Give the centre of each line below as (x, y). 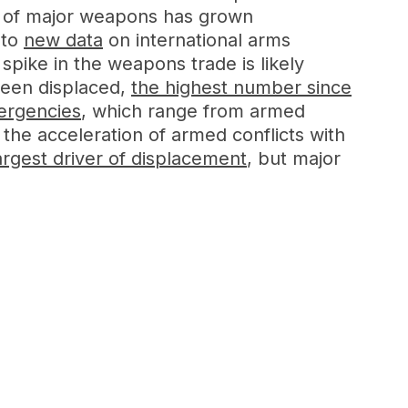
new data (63, 40)
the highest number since (241, 87)
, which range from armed (193, 111)
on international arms (197, 40)
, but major (294, 158)
